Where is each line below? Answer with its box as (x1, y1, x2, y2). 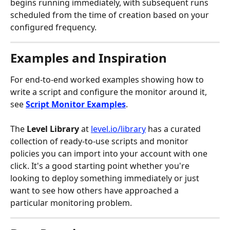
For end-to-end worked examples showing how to (10, 73, 206, 85)
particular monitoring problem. (10, 197, 132, 209)
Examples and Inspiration (10, 49, 167, 66)
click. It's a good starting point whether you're (10, 160, 191, 172)
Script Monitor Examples (26, 98, 126, 110)
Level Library (27, 123, 79, 135)
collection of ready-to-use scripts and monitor (10, 136, 190, 147)
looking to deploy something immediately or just (10, 172, 201, 184)
